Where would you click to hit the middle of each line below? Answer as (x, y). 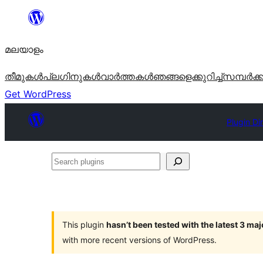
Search (66, 161)
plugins (67, 178)
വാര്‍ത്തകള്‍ (127, 76)
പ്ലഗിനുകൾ (72, 76)
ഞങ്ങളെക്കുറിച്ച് (188, 76)
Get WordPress (38, 94)
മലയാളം (24, 49)
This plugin (84, 225)
